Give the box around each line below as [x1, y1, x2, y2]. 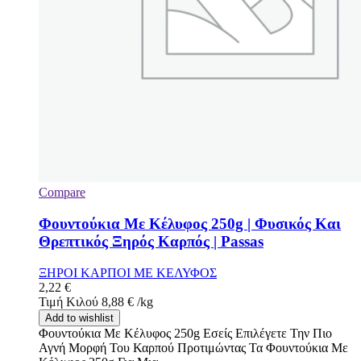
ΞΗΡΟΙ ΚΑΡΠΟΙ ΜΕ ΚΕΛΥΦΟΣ [39, 265, 217, 280]
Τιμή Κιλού [39, 294, 98, 309]
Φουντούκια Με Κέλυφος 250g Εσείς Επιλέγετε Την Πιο [39, 326, 332, 340]
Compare [39, 185, 85, 200]
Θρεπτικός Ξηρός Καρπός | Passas [39, 233, 263, 251]
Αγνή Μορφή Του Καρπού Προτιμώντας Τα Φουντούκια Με [39, 340, 348, 355]
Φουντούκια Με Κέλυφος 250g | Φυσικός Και [39, 215, 341, 233]
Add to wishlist [45, 311, 114, 324]
